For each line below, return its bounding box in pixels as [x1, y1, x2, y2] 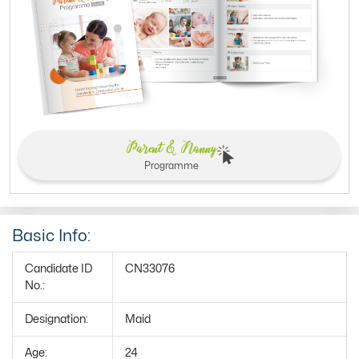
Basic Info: [12, 228, 91, 244]
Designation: [25, 313, 88, 325]
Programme [143, 160, 199, 171]
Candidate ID [25, 263, 92, 274]
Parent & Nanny [125, 135, 217, 159]
